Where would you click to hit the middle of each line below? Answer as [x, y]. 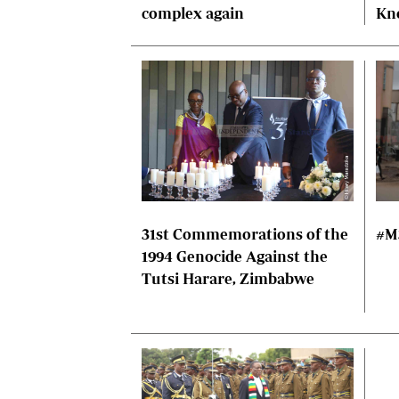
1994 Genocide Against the [235, 256]
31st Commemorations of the [245, 233]
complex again [193, 12]
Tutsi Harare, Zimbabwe [228, 278]
